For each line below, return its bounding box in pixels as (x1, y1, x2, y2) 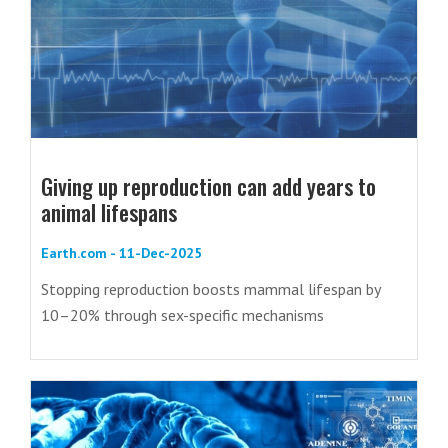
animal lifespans (41, 196, 177, 228)
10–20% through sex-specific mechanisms (41, 305, 324, 325)
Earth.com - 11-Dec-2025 (41, 244, 202, 262)
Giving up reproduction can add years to (41, 170, 376, 202)
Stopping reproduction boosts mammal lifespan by (41, 279, 380, 299)
